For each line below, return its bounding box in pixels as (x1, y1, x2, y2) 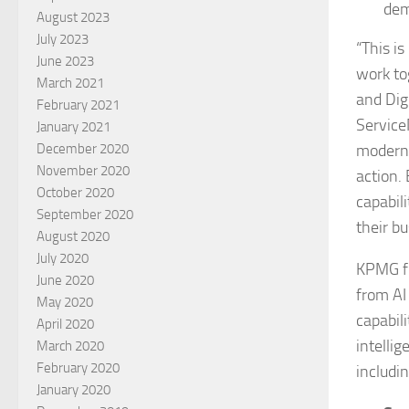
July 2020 (37, 250, 89, 267)
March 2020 (37, 338, 104, 355)
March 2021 (37, 75, 104, 92)
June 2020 (37, 272, 94, 289)
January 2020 (37, 382, 110, 399)
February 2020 (37, 360, 120, 377)
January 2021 (37, 119, 110, 136)
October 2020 (37, 184, 114, 202)
